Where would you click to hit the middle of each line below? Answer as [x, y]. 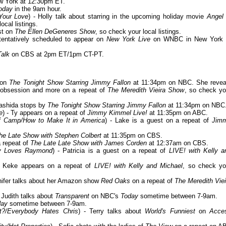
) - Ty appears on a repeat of [45, 113]
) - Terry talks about [111, 211]
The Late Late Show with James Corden [89, 143]
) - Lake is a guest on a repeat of [158, 121]
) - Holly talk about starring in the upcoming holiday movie [118, 17]
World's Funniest [170, 211]
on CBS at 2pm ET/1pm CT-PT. [57, 54]
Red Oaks [116, 181]
